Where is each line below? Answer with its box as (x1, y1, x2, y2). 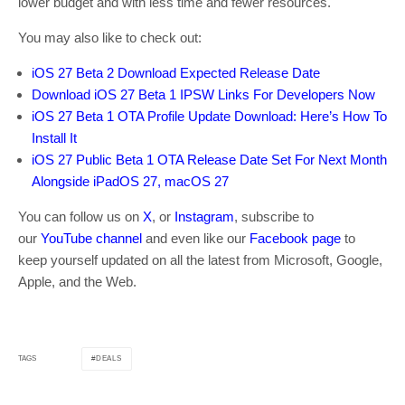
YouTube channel (41, 230, 142, 246)
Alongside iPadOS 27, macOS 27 (32, 173, 229, 189)
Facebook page (250, 230, 341, 246)
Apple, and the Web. (18, 273, 137, 289)
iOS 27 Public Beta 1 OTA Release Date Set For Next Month (32, 151, 387, 167)
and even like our (142, 230, 250, 246)
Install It (32, 129, 77, 146)
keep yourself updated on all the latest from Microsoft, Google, (18, 251, 382, 268)
